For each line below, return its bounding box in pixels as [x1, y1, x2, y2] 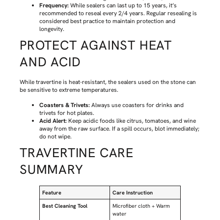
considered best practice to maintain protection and [39, 17, 175, 26]
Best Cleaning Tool [42, 202, 88, 209]
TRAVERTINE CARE [20, 144, 134, 161]
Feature [42, 189, 62, 196]
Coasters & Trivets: [39, 101, 90, 109]
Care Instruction [112, 189, 153, 196]
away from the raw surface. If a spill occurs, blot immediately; [39, 124, 199, 133]
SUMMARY [20, 161, 83, 178]
